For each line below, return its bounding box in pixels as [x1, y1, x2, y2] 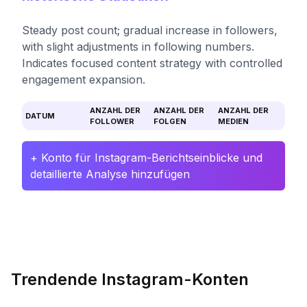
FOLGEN [153, 116, 186, 126]
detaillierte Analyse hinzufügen [30, 167, 190, 181]
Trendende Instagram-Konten [11, 269, 249, 289]
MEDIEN [217, 116, 249, 126]
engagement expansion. [22, 73, 145, 86]
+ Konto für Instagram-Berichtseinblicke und [30, 151, 262, 164]
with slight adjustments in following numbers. [22, 40, 254, 53]
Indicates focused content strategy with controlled [22, 56, 282, 70]
